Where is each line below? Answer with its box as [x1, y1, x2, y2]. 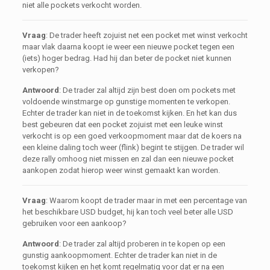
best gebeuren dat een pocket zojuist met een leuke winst [22, 120, 223, 129]
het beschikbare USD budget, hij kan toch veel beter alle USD [22, 207, 233, 216]
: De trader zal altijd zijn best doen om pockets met [58, 86, 236, 95]
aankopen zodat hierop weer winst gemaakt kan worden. [22, 166, 220, 175]
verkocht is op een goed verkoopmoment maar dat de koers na [22, 131, 242, 140]
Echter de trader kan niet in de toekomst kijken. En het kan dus [22, 108, 237, 118]
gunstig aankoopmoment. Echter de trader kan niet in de [22, 251, 217, 260]
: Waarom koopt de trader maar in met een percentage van [45, 196, 247, 205]
